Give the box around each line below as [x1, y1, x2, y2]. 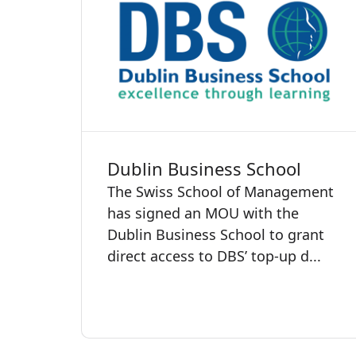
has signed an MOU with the [107, 203, 299, 222]
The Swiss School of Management [107, 181, 334, 201]
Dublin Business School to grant [107, 224, 324, 244]
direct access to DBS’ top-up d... [107, 246, 321, 265]
